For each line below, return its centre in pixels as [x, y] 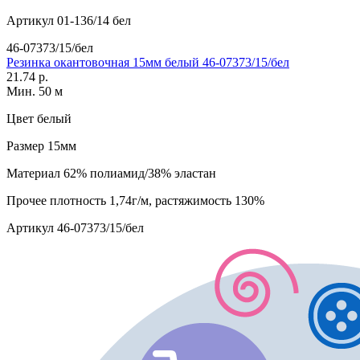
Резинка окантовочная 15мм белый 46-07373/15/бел [148, 63]
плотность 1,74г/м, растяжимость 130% [155, 201]
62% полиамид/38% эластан [138, 174]
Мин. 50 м [35, 92]
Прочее [27, 201]
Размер [25, 146]
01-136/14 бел [92, 21]
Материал [33, 174]
